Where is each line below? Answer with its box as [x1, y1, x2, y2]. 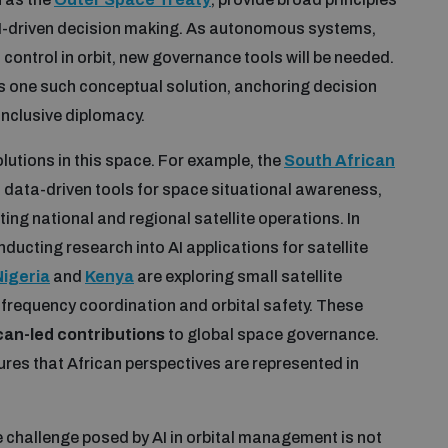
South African [284, 151, 395, 169]
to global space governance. [165, 325, 379, 343]
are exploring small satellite [134, 267, 342, 285]
